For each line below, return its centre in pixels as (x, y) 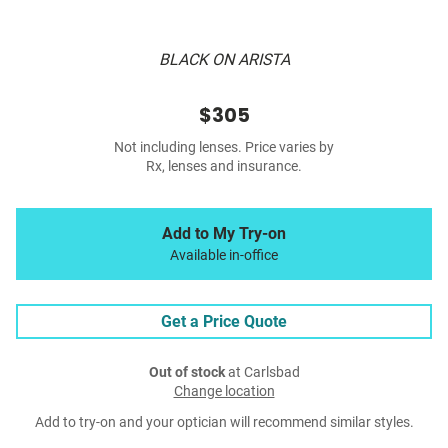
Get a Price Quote (224, 322)
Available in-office (224, 256)
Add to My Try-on (224, 234)
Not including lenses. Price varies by (224, 148)
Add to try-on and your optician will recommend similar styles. (224, 423)
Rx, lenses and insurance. (224, 167)
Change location (224, 392)
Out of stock (186, 373)
